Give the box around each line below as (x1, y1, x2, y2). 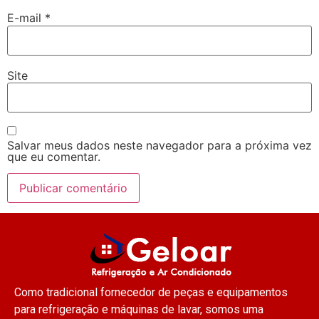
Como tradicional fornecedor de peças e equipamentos (14, 286, 288, 300)
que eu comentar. (7, 150, 100, 164)
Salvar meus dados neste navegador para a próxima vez (7, 138, 312, 153)
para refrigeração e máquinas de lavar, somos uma (14, 303, 263, 317)
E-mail (7, 11, 45, 26)
